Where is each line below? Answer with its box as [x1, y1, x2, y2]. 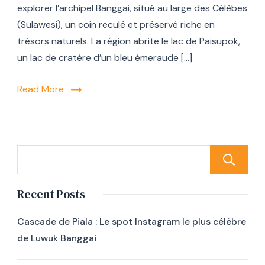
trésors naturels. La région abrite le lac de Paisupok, [17, 35, 240, 48]
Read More [17, 83, 64, 96]
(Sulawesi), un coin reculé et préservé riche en [17, 18, 215, 31]
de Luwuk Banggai [17, 232, 96, 245]
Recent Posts [17, 186, 85, 203]
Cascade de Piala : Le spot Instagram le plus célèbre [17, 215, 246, 228]
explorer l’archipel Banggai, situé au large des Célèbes [17, 2, 247, 15]
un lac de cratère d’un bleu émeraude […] [17, 51, 192, 64]
